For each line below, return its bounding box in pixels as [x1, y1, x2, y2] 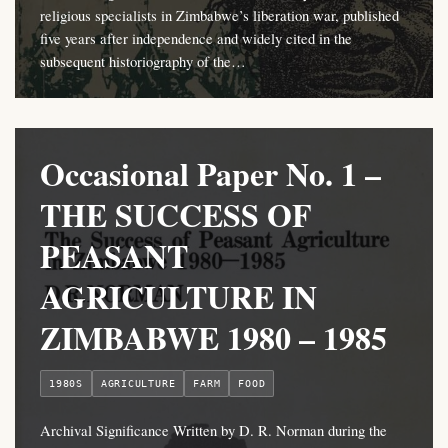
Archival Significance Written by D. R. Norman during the [40, 420, 387, 441]
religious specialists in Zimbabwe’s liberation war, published [40, 5, 399, 26]
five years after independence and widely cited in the [40, 28, 352, 49]
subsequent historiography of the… [40, 51, 246, 72]
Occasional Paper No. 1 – [40, 150, 381, 198]
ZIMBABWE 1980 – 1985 [40, 314, 387, 362]
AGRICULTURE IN [40, 273, 317, 321]
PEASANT [40, 232, 188, 280]
